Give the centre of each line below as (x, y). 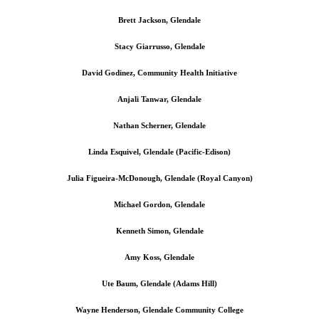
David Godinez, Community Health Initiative (159, 73)
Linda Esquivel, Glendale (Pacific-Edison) (159, 151)
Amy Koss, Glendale (159, 257)
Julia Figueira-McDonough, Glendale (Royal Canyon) (159, 178)
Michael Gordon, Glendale (159, 204)
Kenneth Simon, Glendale (159, 230)
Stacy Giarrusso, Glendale (159, 47)
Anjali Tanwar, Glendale (159, 99)
